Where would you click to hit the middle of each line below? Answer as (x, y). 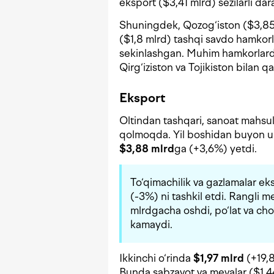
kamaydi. (151, 225)
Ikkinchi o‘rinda (156, 258)
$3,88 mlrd (147, 149)
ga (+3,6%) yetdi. (216, 149)
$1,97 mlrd (219, 258)
